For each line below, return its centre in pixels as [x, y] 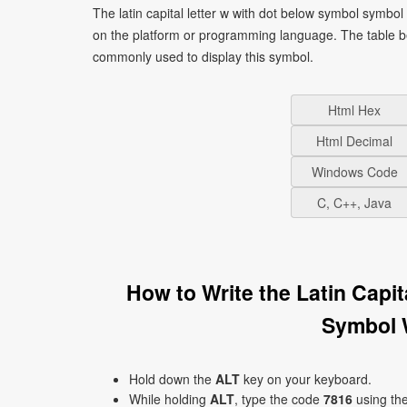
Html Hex [354, 110]
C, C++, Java [354, 203]
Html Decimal [354, 141]
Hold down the [172, 379]
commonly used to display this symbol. [203, 56]
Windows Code [354, 172]
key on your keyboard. [306, 379]
